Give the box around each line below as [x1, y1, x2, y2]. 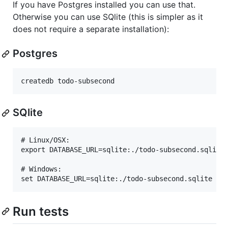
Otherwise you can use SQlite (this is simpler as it [13, 12, 203, 22]
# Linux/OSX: [21, 136, 70, 145]
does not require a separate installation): [13, 24, 169, 35]
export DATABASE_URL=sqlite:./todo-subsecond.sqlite [21, 146, 224, 154]
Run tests [13, 204, 69, 219]
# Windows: [21, 165, 62, 174]
